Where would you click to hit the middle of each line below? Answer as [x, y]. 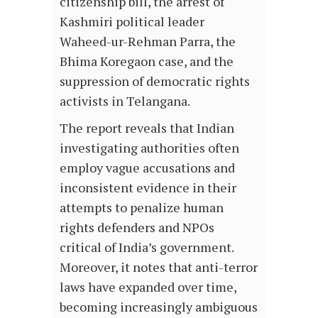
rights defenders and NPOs [137, 227]
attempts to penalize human [142, 207]
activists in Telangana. [125, 100]
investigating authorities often [149, 147]
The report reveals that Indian [147, 127]
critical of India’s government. [147, 247]
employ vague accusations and [147, 167]
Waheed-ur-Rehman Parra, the [148, 41]
